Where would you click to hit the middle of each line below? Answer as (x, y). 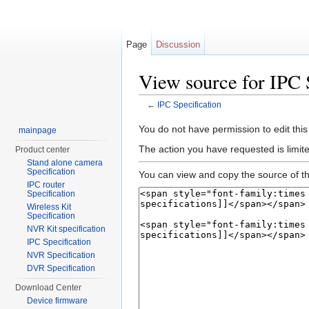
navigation (202, 116)
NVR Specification (61, 255)
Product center (43, 150)
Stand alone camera (65, 163)
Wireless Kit (49, 207)
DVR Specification (61, 268)
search (245, 116)
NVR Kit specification (67, 229)
